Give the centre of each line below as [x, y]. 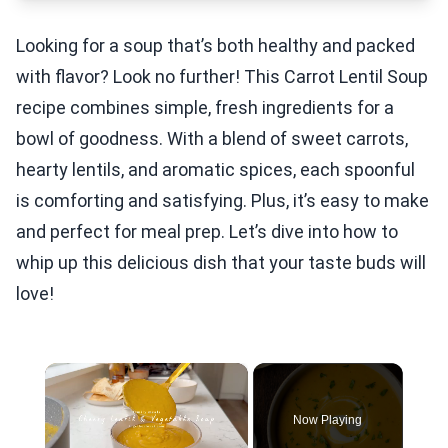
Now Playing [328, 420]
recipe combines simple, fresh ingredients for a [205, 107]
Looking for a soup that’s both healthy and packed [215, 45]
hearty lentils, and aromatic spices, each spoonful [215, 169]
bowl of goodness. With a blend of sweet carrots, [212, 138]
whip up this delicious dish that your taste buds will [221, 262]
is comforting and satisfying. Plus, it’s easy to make [222, 200]
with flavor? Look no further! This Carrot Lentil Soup [222, 76]
